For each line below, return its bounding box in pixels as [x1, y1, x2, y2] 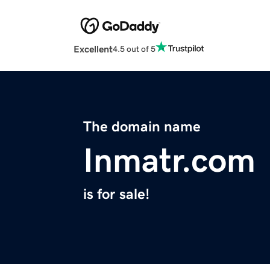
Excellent [74, 44, 113, 54]
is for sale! [83, 187, 149, 202]
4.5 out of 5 [113, 44, 155, 53]
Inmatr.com [83, 143, 256, 178]
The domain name [83, 119, 201, 134]
